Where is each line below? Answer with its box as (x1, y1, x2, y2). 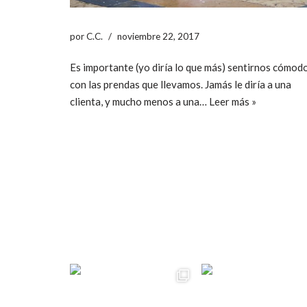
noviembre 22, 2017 (117, 30, 199, 42)
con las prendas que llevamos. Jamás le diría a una (70, 77, 291, 90)
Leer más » (209, 95, 256, 108)
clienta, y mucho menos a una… (70, 95, 209, 108)
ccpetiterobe (104, 223, 166, 237)
